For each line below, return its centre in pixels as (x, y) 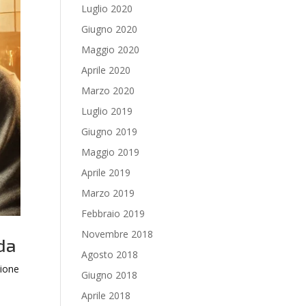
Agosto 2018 (110, 254)
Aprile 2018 (106, 295)
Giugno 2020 (110, 29)
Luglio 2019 (107, 111)
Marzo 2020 (108, 91)
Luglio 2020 (107, 9)
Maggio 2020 (111, 50)
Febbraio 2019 (113, 213)
